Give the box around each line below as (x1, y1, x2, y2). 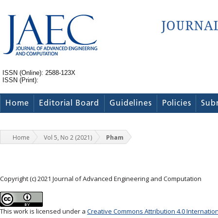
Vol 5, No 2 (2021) (44, 133, 92, 142)
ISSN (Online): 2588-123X (2, 69, 75, 76)
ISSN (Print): (2, 76, 38, 84)
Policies (162, 99, 191, 108)
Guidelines (109, 99, 152, 108)
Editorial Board (39, 99, 100, 108)
